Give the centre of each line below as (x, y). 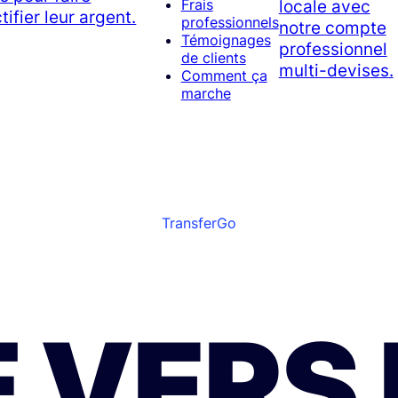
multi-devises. (336, 70)
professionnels (230, 23)
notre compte (332, 27)
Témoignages (226, 40)
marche (206, 94)
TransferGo (199, 223)
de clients (213, 58)
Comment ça (224, 76)
